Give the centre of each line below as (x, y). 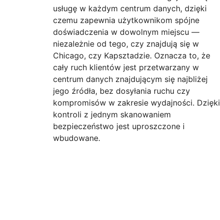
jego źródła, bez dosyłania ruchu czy (122, 91)
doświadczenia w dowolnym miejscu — (126, 32)
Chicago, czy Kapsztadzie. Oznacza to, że (132, 55)
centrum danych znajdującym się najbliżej (130, 79)
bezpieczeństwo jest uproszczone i (119, 126)
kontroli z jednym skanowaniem (112, 114)
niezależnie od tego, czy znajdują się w (126, 44)
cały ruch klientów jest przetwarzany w (126, 67)
